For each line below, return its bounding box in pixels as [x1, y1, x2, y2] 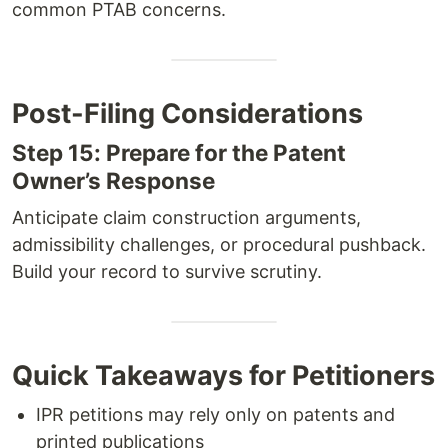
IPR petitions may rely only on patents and [36, 403, 395, 425]
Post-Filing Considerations [12, 96, 363, 130]
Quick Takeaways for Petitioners [12, 358, 435, 392]
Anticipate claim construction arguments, [12, 206, 361, 228]
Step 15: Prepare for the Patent [12, 138, 346, 166]
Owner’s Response [12, 166, 215, 194]
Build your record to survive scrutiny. [12, 260, 322, 282]
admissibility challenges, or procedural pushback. [12, 233, 426, 255]
